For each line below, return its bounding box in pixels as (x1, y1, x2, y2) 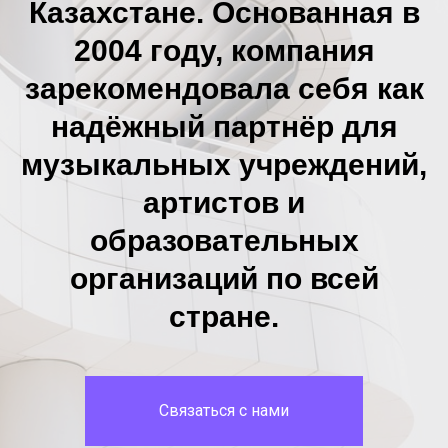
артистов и (143, 186, 305, 219)
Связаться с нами (159, 401, 289, 420)
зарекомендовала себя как (24, 72, 424, 105)
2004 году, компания (73, 34, 375, 67)
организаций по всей (69, 262, 379, 295)
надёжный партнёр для (50, 110, 398, 143)
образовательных (89, 224, 359, 257)
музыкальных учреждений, (21, 148, 427, 181)
